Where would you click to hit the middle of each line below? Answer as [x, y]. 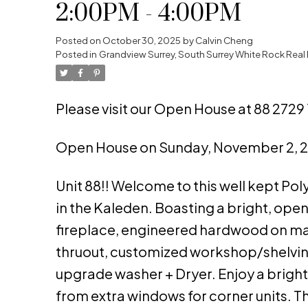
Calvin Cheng [224, 41]
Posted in [76, 54]
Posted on [79, 41]
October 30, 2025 [141, 41]
